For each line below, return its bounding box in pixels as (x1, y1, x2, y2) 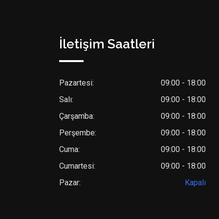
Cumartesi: (59, 161, 95, 171)
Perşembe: (59, 128, 96, 138)
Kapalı (185, 178, 206, 188)
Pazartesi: (59, 78, 94, 88)
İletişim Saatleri (59, 37, 155, 52)
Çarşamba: (59, 111, 94, 121)
